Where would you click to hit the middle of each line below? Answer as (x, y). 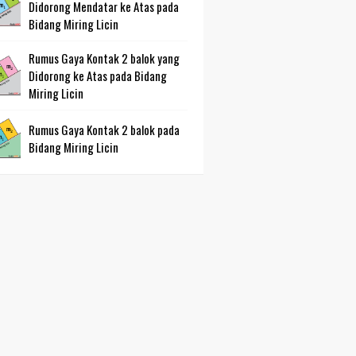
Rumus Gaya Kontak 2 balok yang (104, 58)
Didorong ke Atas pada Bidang (98, 75)
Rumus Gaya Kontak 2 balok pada (104, 130)
